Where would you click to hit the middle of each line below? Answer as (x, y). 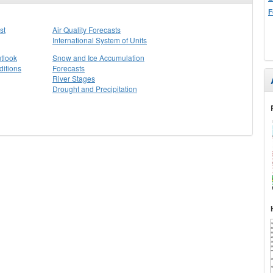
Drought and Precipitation (95, 89)
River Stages (74, 78)
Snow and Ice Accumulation (98, 58)
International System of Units (100, 40)
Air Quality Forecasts (87, 30)
